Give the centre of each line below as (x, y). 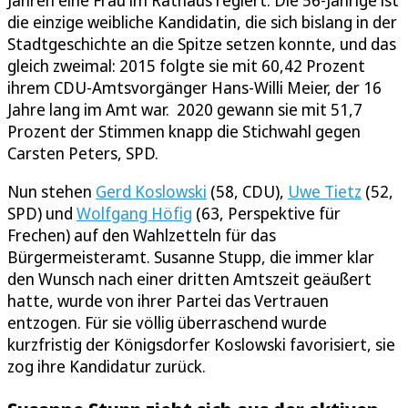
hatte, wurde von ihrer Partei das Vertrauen (168, 301)
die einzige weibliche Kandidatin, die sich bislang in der (202, 22)
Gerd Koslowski (151, 192)
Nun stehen (51, 192)
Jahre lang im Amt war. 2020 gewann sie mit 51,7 (185, 110)
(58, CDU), (247, 192)
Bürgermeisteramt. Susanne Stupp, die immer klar (191, 257)
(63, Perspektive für (266, 214)
